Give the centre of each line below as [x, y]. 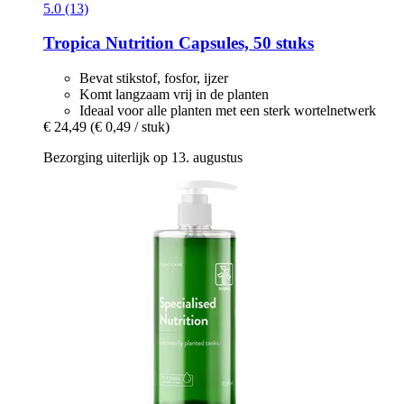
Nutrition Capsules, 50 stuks [207, 43]
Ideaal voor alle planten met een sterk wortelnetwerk [228, 110]
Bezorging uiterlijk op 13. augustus [143, 157]
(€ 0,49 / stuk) [130, 126]
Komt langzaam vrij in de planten [174, 94]
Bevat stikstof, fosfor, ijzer [154, 78]
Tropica [72, 43]
